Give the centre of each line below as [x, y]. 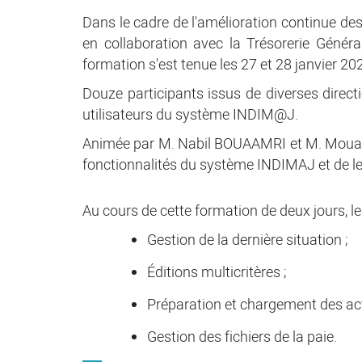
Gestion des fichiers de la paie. [242, 337]
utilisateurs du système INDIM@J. [190, 115]
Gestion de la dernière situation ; [248, 240]
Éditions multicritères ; [217, 272]
